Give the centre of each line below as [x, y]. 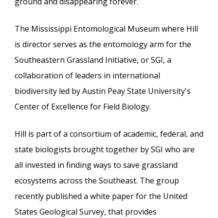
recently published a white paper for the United [101, 196]
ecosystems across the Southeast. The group [97, 180]
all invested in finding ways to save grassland [96, 165]
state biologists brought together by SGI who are [105, 149]
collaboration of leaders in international [87, 75]
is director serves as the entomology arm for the [103, 44]
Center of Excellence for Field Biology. [83, 106]
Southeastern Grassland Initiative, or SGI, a [93, 60]
